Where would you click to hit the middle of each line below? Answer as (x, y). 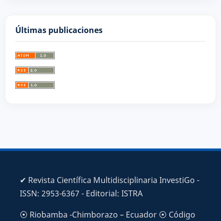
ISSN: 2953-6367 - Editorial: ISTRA (81, 194)
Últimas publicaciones (59, 30)
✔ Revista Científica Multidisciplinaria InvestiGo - (109, 180)
